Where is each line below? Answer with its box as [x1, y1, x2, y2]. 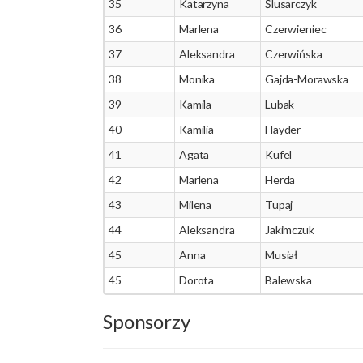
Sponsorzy [103, 310, 190, 333]
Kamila [179, 97, 212, 111]
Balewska [265, 273, 312, 287]
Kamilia [179, 122, 215, 136]
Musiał [265, 248, 299, 262]
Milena [179, 198, 212, 211]
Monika [179, 72, 216, 86]
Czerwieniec [265, 22, 327, 36]
